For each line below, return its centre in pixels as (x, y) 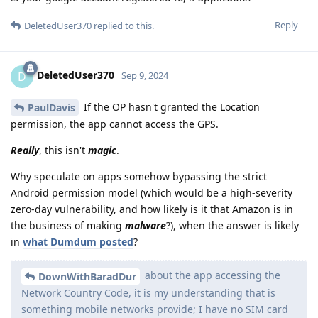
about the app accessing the (211, 275)
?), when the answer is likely (232, 226)
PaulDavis (51, 108)
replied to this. (123, 25)
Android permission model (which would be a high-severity (152, 193)
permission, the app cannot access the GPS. (115, 124)
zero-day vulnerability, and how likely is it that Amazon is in (152, 209)
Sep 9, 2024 (145, 76)
